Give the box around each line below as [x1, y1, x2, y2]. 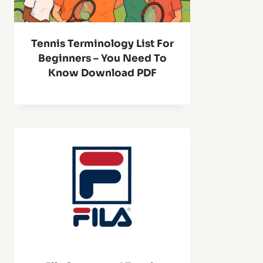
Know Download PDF [48, 67, 157, 79]
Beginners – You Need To [38, 52, 167, 65]
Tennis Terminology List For [31, 38, 174, 50]
